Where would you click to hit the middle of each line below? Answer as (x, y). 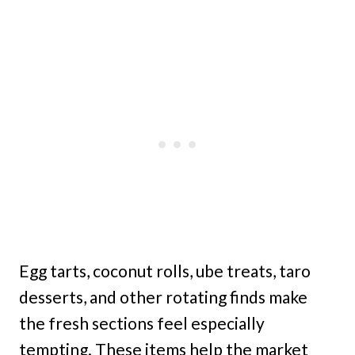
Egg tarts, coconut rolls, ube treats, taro (165, 270)
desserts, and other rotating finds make (163, 296)
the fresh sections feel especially (142, 323)
